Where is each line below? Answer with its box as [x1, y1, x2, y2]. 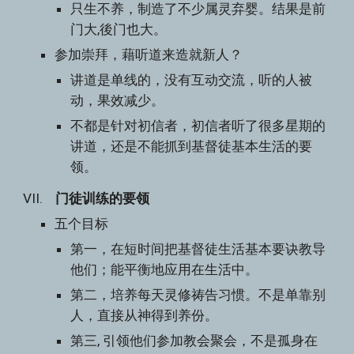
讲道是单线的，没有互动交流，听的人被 [70, 72, 313, 88]
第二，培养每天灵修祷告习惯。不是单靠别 [70, 287, 326, 303]
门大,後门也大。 [70, 21, 168, 37]
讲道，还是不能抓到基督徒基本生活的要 [70, 138, 313, 154]
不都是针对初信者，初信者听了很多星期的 [70, 118, 326, 134]
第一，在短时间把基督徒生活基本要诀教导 [70, 241, 326, 257]
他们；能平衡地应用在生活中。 [70, 262, 259, 277]
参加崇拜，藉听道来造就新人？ [55, 47, 243, 62]
